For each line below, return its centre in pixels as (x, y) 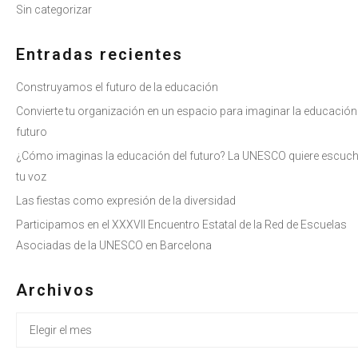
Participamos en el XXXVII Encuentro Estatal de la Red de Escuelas (181, 225)
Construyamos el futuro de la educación (117, 88)
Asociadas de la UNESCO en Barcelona (114, 246)
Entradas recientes (99, 55)
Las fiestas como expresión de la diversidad (126, 201)
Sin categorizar (54, 10)
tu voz (31, 177)
